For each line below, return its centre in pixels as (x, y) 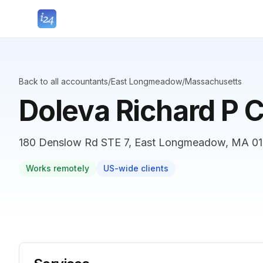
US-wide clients (136, 168)
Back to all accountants (63, 81)
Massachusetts (213, 81)
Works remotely (58, 168)
